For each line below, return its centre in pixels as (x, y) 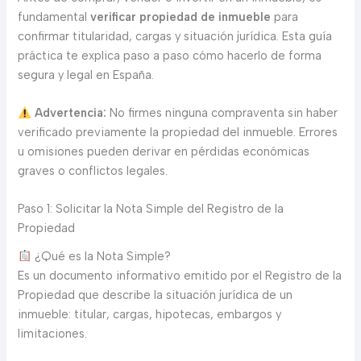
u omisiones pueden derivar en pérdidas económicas (164, 152)
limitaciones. (53, 333)
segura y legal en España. (86, 75)
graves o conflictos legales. (93, 171)
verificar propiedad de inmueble (181, 17)
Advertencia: (71, 113)
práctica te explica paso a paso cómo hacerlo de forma (170, 55)
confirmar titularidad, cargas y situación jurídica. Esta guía (175, 36)
